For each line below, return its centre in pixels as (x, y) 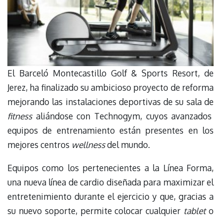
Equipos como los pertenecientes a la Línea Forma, (110, 167)
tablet (195, 210)
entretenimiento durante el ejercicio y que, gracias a (110, 196)
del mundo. (128, 145)
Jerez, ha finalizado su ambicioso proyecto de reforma (110, 88)
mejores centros (39, 145)
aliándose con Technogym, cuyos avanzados (122, 116)
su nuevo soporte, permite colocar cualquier (96, 210)
